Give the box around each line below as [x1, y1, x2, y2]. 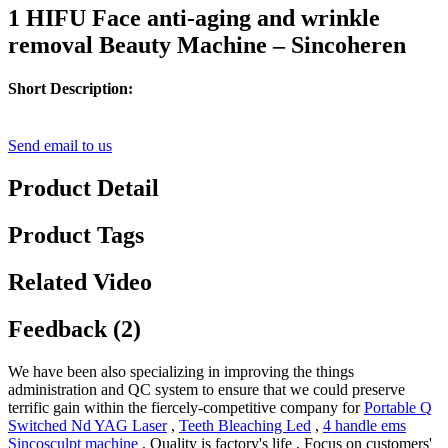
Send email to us [8, 137, 112, 155]
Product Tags [8, 222, 144, 249]
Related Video [8, 269, 152, 296]
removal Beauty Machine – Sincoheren [8, 31, 406, 58]
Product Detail [8, 175, 159, 202]
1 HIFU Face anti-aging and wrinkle [8, 4, 380, 31]
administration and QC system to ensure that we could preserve [8, 380, 405, 398]
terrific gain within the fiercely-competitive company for [8, 398, 364, 416]
